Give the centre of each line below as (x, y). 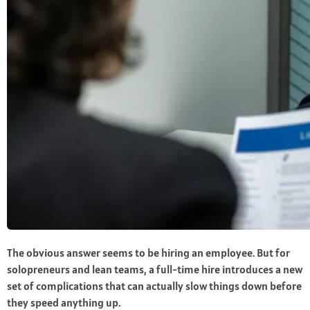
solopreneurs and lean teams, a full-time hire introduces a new (155, 270)
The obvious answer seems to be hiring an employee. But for (148, 253)
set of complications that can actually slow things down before (154, 286)
